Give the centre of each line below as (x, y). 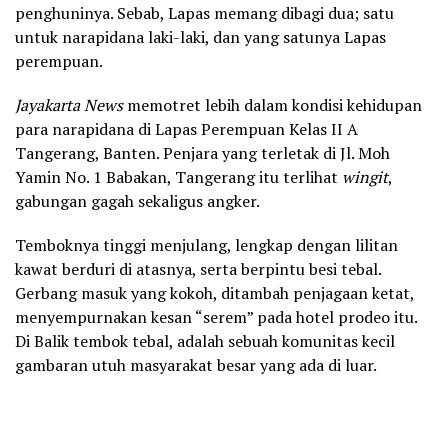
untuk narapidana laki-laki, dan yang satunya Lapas (200, 37)
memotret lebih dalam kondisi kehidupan (272, 105)
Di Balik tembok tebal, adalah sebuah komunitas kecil (205, 341)
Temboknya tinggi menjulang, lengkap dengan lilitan (206, 245)
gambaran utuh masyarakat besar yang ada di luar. (196, 365)
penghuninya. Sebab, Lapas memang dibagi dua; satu (204, 13)
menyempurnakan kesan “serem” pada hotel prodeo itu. (216, 317)
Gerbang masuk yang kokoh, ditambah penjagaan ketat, (214, 293)
